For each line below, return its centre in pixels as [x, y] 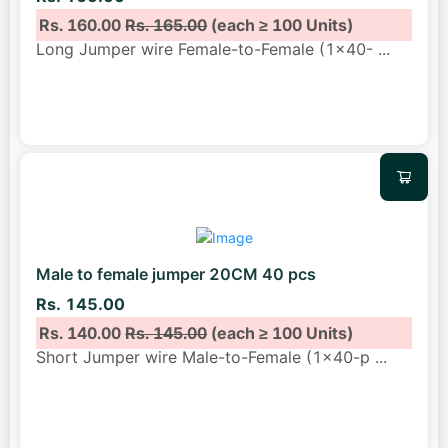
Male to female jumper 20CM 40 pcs [176, 274]
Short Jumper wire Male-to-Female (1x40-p [205, 356]
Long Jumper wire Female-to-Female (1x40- [207, 48]
